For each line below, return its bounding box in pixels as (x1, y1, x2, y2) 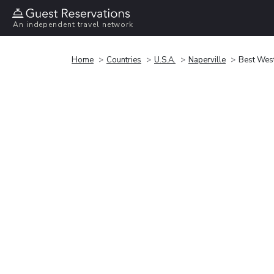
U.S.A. (154, 54, 176, 65)
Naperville (188, 54, 226, 65)
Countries (106, 54, 141, 65)
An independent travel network (13, 20, 134, 30)
